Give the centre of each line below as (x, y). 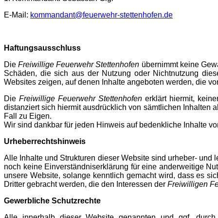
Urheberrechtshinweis (45, 141)
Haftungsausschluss (42, 48)
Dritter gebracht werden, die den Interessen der (86, 184)
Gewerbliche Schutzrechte (52, 201)
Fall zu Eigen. (28, 116)
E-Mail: (17, 15)
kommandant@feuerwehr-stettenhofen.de (101, 15)
